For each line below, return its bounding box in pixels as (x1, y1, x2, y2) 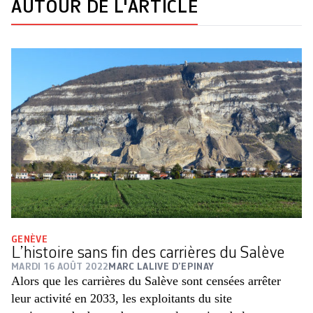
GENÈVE (11, 235, 48, 245)
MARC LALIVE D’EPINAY (108, 262, 214, 272)
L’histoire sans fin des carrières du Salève (11, 245, 285, 263)
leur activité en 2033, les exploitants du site (11, 291, 232, 306)
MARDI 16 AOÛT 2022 (11, 262, 109, 272)
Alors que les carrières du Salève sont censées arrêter (11, 274, 281, 289)
